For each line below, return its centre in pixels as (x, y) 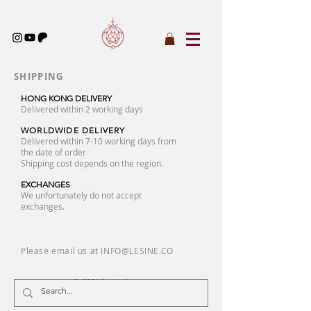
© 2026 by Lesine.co (112, 281)
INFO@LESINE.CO (137, 250)
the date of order (53, 152)
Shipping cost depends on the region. (92, 163)
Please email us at (61, 250)
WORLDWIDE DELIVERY (73, 130)
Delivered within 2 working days (82, 109)
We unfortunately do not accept (81, 195)
